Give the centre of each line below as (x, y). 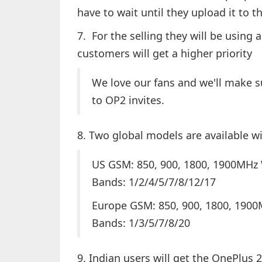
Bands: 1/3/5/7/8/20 (141, 223)
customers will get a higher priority (165, 53)
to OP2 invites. (128, 100)
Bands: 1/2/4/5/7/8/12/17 (154, 182)
